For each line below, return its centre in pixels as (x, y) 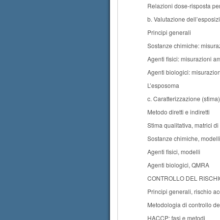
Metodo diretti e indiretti (179, 112)
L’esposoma (163, 85)
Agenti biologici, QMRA (178, 165)
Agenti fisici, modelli (174, 151)
